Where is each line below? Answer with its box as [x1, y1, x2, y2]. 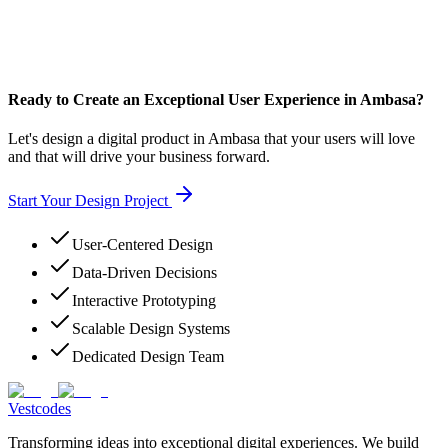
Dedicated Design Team [72, 348, 224, 366]
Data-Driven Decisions [72, 264, 217, 282]
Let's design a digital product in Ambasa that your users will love [8, 130, 415, 148]
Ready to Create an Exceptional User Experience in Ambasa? [8, 90, 424, 108]
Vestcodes [8, 400, 71, 418]
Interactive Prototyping [72, 292, 216, 310]
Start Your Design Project [8, 192, 168, 210]
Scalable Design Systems [72, 320, 230, 338]
